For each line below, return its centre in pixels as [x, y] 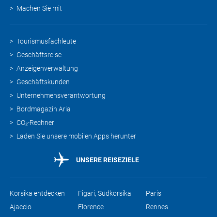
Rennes [157, 207]
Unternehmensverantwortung [61, 95]
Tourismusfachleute [46, 41]
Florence [91, 207]
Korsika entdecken [37, 194]
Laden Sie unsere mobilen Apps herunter [76, 136]
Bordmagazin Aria [44, 109]
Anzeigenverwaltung [47, 68]
